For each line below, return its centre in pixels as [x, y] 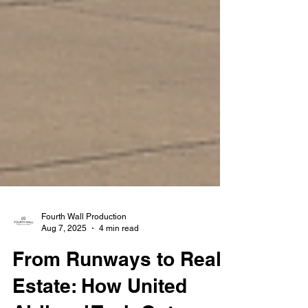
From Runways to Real [117, 281]
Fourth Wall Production [84, 239]
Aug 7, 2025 [64, 250]
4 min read [119, 250]
